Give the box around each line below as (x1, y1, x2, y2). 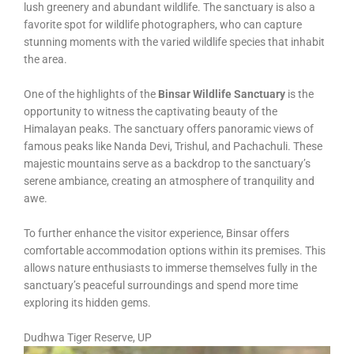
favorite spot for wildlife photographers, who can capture (24, 18, 302, 32)
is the (285, 88, 314, 101)
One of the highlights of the (24, 88, 158, 101)
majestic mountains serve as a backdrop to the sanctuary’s (24, 157, 311, 171)
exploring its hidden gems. (24, 296, 151, 310)
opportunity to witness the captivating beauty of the (24, 105, 277, 119)
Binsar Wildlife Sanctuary (158, 88, 285, 101)
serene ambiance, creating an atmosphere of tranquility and (24, 175, 314, 188)
